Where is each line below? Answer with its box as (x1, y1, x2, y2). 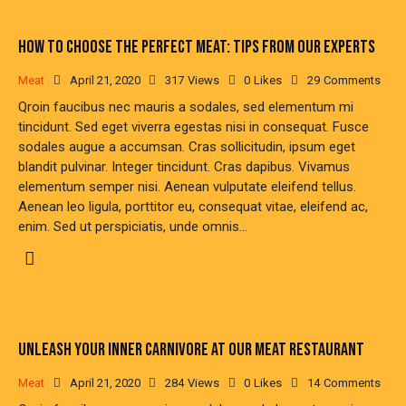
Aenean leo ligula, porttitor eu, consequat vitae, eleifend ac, (18, 198, 368, 216)
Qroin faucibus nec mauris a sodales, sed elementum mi (18, 99, 353, 116)
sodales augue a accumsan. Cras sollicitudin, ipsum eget (18, 139, 355, 156)
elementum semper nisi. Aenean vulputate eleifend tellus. (18, 179, 356, 196)
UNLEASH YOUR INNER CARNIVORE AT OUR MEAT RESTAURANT (18, 338, 364, 361)
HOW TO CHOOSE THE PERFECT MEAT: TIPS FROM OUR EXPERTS (18, 36, 375, 59)
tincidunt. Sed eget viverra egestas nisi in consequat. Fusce (18, 119, 369, 136)
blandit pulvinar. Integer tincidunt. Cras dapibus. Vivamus (18, 159, 350, 176)
